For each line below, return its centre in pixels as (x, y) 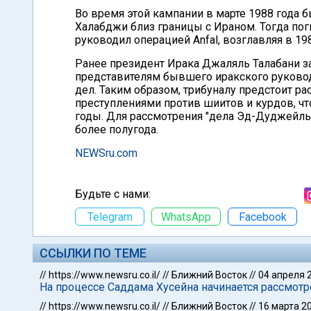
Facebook (262, 217)
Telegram (110, 217)
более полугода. (117, 129)
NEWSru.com (106, 153)
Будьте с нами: (113, 194)
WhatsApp (186, 217)
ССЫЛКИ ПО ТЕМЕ (93, 253)
